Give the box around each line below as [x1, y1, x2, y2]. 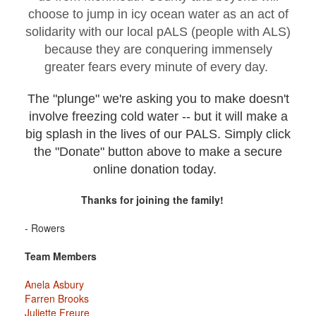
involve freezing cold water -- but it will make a [28, 109, 288, 124]
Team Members [25, 249, 97, 264]
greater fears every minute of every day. [44, 60, 268, 75]
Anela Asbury [25, 277, 84, 292]
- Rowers [25, 221, 65, 236]
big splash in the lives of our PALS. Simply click [25, 127, 291, 142]
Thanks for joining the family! [81, 193, 224, 207]
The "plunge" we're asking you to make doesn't [27, 92, 289, 107]
